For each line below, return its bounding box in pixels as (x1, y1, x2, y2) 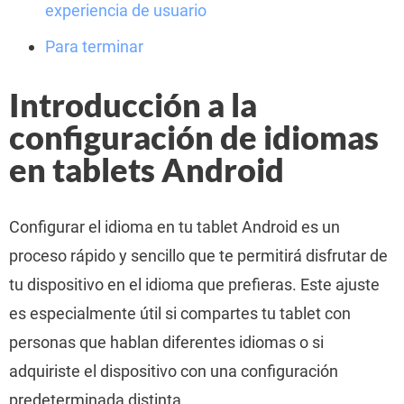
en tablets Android (9, 150, 284, 189)
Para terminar (45, 37, 143, 56)
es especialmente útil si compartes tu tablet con (9, 304, 351, 323)
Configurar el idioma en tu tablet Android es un (9, 217, 340, 236)
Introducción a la (9, 85, 257, 124)
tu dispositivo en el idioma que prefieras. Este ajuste (9, 275, 380, 294)
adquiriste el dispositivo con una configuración (9, 362, 338, 381)
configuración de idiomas (9, 117, 379, 157)
